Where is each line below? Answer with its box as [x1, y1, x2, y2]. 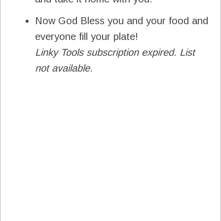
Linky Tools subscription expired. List [35, 46, 195, 58]
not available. [35, 62, 93, 74]
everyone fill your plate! [35, 31, 138, 42]
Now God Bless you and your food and [35, 15, 208, 26]
